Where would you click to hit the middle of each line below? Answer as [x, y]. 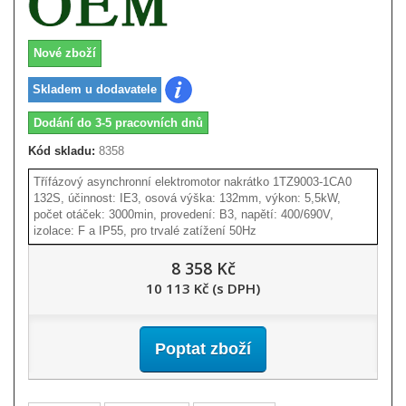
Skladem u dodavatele [95, 89]
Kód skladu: [62, 150]
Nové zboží [65, 53]
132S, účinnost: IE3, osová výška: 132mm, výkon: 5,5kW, [187, 198]
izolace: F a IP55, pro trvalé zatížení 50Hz [145, 230]
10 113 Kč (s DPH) [203, 288]
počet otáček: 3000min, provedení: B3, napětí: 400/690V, [184, 214]
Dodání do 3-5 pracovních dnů [118, 122]
